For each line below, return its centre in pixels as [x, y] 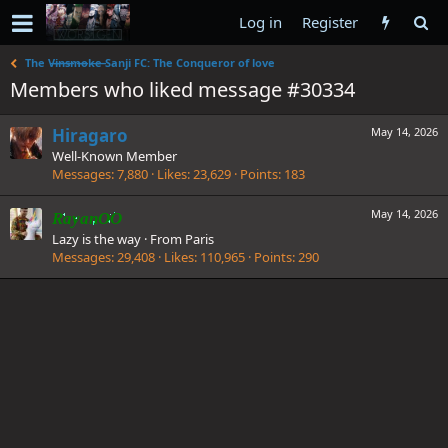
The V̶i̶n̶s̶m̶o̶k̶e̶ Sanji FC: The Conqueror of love [150, 62]
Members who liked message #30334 [182, 89]
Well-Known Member [114, 156]
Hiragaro [90, 136]
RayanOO [87, 218]
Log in [260, 22]
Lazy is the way [96, 238]
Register [330, 22]
